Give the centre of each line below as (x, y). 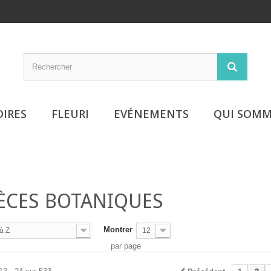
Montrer (118, 230)
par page (126, 246)
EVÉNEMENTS (151, 114)
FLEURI (70, 114)
